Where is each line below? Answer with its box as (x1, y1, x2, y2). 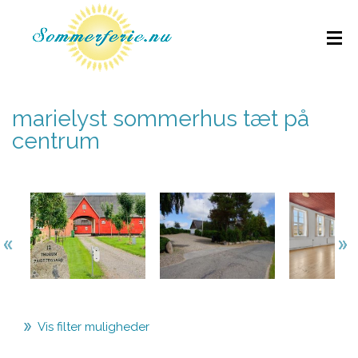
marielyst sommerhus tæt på (12, 105, 309, 132)
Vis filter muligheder (38, 320, 149, 334)
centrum (12, 128, 100, 154)
